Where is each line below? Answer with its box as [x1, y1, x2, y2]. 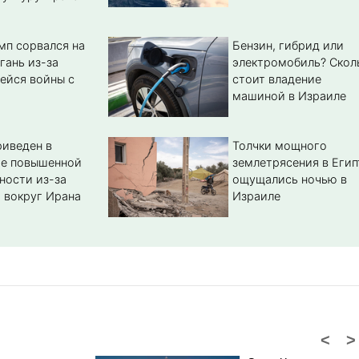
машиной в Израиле [232, 89, 346, 103]
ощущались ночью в [232, 172, 347, 187]
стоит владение [232, 72, 321, 87]
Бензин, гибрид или [232, 38, 344, 53]
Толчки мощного [232, 139, 327, 153]
